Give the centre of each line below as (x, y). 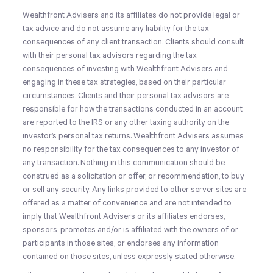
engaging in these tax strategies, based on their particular (125, 83)
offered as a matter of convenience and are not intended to (127, 203)
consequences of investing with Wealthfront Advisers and (126, 69)
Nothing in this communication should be (152, 163)
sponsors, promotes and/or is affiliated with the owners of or (131, 230)
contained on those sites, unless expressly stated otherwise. (129, 257)
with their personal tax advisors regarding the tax (110, 56)
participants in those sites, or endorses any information (121, 243)
